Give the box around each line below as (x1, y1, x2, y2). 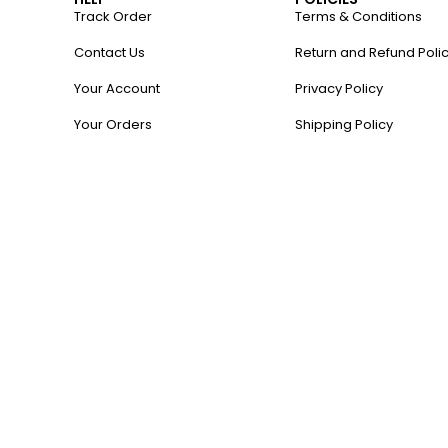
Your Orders (73, 115, 152, 135)
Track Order (73, 7, 152, 27)
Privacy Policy (294, 79, 383, 99)
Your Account (73, 79, 160, 99)
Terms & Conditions (294, 7, 422, 27)
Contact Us (73, 43, 145, 63)
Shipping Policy (294, 115, 393, 135)
